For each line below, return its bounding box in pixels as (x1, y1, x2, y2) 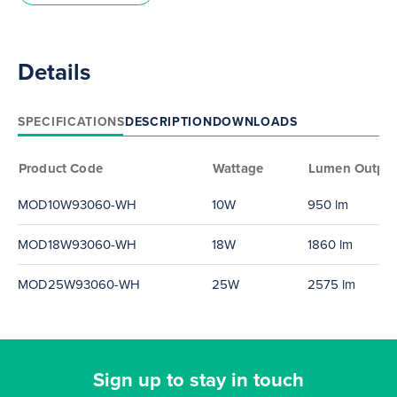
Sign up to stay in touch (93, 365, 304, 393)
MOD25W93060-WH (18, 275, 140, 293)
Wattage (213, 159, 264, 178)
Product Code (19, 159, 103, 178)
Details (18, 55, 90, 89)
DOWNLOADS (212, 113, 298, 130)
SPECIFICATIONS (18, 113, 125, 130)
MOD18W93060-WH (18, 235, 136, 253)
